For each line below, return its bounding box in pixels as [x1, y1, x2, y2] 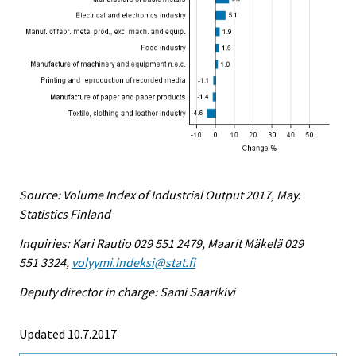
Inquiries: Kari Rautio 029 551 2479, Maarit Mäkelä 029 [19, 234, 304, 251]
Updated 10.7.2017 [19, 325, 117, 342]
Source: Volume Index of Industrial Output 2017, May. [19, 186, 300, 203]
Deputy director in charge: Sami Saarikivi [19, 283, 235, 300]
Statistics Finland [19, 205, 110, 222]
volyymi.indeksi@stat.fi [72, 253, 195, 270]
